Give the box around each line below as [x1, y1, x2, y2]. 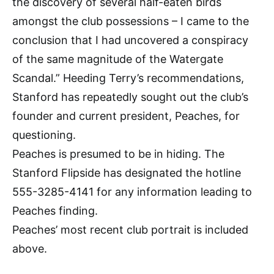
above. [12, 242, 47, 255]
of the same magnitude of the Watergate [12, 52, 223, 65]
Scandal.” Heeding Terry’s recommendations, [12, 71, 244, 84]
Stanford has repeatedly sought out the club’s [12, 90, 248, 103]
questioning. [12, 128, 76, 141]
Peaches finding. [12, 204, 98, 217]
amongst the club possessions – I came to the [12, 14, 249, 28]
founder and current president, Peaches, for [12, 109, 240, 122]
